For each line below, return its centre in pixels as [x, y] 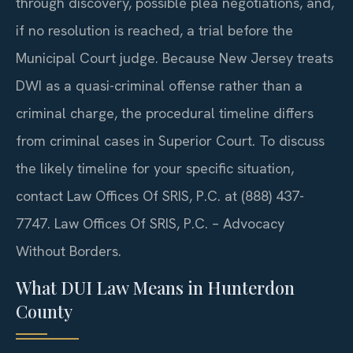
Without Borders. [69, 251]
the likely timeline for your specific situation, [155, 169]
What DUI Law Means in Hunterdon [155, 288]
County [44, 312]
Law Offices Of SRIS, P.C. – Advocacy [167, 224]
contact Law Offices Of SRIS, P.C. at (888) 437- [160, 196]
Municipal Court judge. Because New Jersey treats [175, 58]
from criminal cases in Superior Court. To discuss [170, 141]
